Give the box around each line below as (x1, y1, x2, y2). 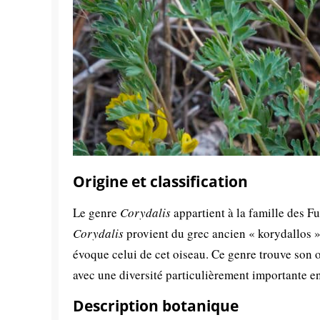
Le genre (73, 204, 120, 221)
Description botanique (73, 296, 239, 316)
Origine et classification (73, 171, 248, 192)
